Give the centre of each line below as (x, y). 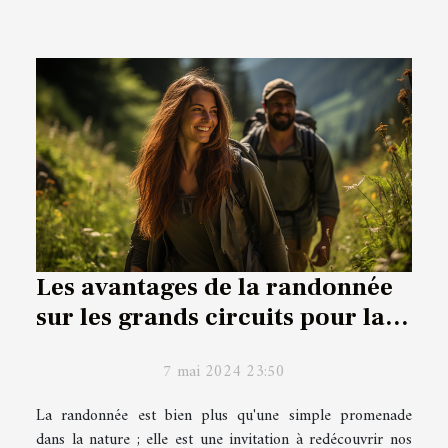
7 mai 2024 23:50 (224, 372)
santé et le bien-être (151, 347)
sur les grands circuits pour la (210, 317)
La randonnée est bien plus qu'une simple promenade (224, 416)
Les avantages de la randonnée (214, 287)
